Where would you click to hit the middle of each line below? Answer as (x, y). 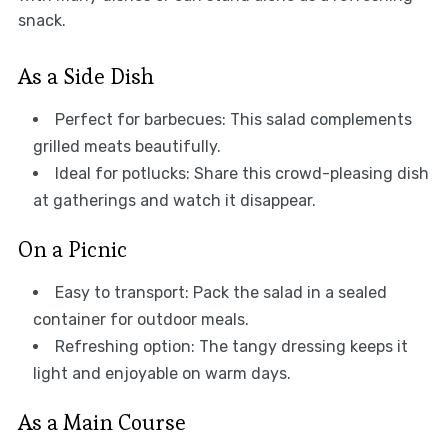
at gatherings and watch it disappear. (174, 200)
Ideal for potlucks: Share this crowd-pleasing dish (241, 173)
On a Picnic (72, 248)
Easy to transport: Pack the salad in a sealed (220, 292)
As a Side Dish (85, 75)
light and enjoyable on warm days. (161, 373)
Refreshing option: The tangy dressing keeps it (231, 346)
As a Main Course (101, 421)
